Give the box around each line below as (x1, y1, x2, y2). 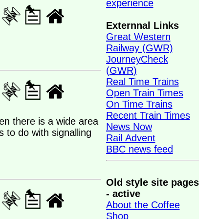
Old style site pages (106, 177, 199, 188)
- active (106, 188, 140, 199)
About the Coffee (106, 199, 180, 210)
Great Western (106, 31, 171, 42)
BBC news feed (106, 144, 173, 154)
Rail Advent (106, 132, 155, 143)
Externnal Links (106, 20, 179, 31)
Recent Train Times (106, 110, 190, 121)
